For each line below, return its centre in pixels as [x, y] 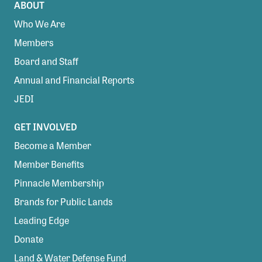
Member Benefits [49, 164]
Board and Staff [46, 61]
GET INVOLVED [46, 126]
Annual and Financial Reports [74, 80]
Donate [29, 239]
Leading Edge [42, 220]
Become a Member [53, 145]
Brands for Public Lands [63, 201]
